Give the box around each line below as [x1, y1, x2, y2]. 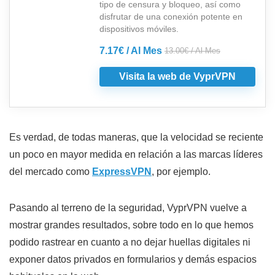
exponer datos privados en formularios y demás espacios [9, 254, 257, 265]
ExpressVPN [92, 166, 152, 177]
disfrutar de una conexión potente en [99, 12, 242, 22]
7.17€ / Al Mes [99, 45, 162, 56]
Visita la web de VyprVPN [119, 71, 236, 82]
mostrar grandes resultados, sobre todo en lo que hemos [9, 220, 254, 231]
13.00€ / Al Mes [165, 46, 220, 56]
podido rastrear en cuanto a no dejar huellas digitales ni [9, 237, 250, 248]
